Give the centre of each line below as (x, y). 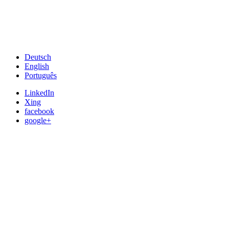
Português (41, 75)
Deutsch (38, 57)
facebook (39, 111)
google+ (38, 120)
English (37, 66)
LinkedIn (39, 93)
